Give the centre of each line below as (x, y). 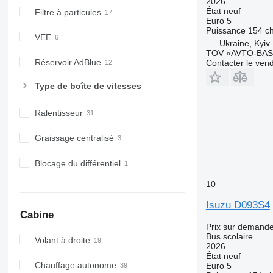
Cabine (37, 215)
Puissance (225, 30)
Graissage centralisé (74, 138)
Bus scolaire (229, 236)
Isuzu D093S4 (238, 205)
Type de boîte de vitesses (88, 86)
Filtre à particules (68, 12)
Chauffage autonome (75, 265)
